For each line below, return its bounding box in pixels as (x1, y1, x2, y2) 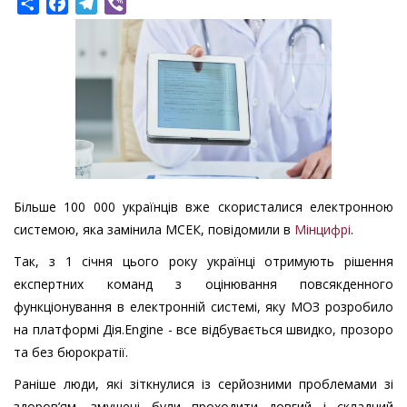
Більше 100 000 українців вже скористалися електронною (14, 198, 393, 216)
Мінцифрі (294, 221, 351, 239)
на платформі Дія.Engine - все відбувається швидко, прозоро (14, 321, 393, 339)
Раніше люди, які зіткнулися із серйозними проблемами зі (14, 375, 393, 393)
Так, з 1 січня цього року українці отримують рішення (14, 253, 393, 271)
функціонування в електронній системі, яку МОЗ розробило (14, 298, 393, 316)
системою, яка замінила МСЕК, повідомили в (14, 221, 294, 239)
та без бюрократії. (14, 343, 128, 362)
